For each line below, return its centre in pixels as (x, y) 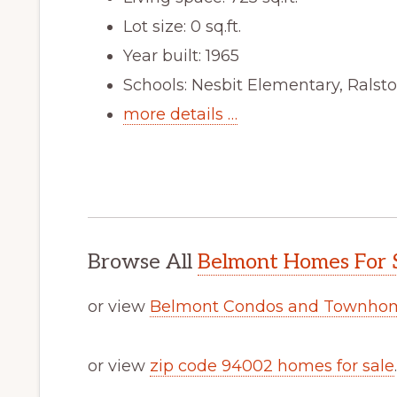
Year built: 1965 (181, 56)
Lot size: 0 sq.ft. (182, 27)
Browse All (143, 262)
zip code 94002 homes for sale (272, 366)
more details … (180, 115)
